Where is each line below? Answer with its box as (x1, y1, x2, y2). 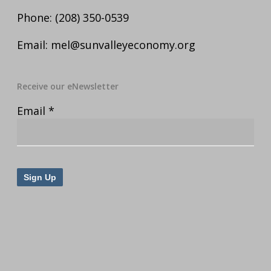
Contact (16, 223, 57, 237)
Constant (16, 207, 64, 222)
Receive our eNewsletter (17, 80, 119, 92)
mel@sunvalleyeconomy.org (51, 38, 195, 52)
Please (16, 253, 50, 267)
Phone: (17, 10, 55, 25)
